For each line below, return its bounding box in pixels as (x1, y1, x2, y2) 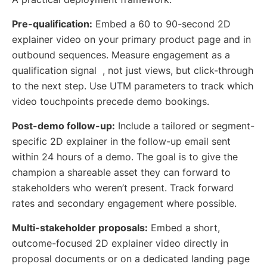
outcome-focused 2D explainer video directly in (12, 237, 228, 250)
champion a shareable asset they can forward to (12, 166, 231, 179)
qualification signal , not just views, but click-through (12, 64, 253, 77)
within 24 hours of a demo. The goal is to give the (12, 151, 238, 163)
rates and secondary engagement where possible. (12, 197, 237, 210)
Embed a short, (148, 222, 220, 234)
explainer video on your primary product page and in (12, 33, 251, 46)
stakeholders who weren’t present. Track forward (12, 182, 234, 194)
